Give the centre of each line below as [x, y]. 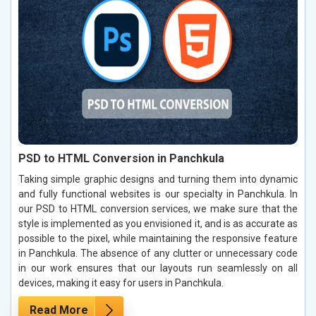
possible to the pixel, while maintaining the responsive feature [158, 239]
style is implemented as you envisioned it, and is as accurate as [158, 224]
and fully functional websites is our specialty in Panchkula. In [158, 194]
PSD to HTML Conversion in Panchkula [121, 159]
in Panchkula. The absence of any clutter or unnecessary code [158, 254]
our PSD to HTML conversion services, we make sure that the [158, 209]
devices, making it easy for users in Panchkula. [121, 283]
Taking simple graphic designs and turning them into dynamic [158, 180]
